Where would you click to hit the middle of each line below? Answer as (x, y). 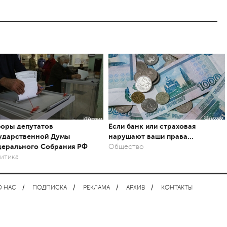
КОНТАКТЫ (177, 188)
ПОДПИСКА (50, 188)
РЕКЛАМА (97, 188)
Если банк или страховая (152, 126)
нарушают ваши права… (151, 136)
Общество (126, 147)
